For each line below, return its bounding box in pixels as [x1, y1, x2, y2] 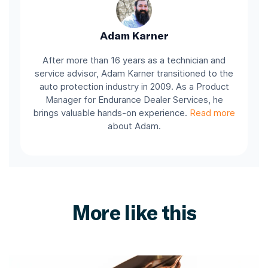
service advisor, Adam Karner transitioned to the [35, 68, 233, 79]
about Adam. [107, 120, 161, 132]
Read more [190, 107, 235, 118]
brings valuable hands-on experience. [33, 107, 190, 118]
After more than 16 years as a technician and [42, 54, 226, 66]
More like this [71, 200, 197, 225]
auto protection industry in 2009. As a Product [39, 81, 229, 92]
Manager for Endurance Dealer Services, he [45, 94, 223, 105]
